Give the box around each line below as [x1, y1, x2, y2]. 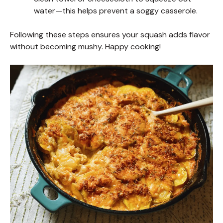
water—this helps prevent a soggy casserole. [34, 5, 198, 16]
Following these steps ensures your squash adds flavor [10, 29, 210, 40]
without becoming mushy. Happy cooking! [10, 41, 161, 52]
